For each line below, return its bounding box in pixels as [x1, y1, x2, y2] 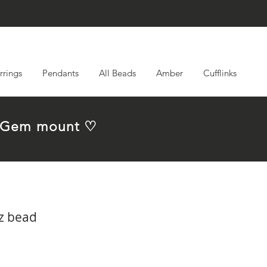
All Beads [99, 67, 136, 79]
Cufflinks [203, 67, 237, 79]
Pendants [42, 67, 79, 79]
